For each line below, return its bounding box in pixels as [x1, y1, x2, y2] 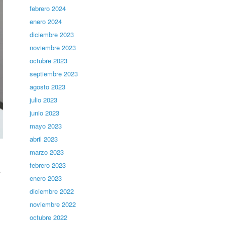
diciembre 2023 [30, 30, 74, 39]
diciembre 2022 [30, 186, 74, 196]
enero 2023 [30, 173, 62, 183]
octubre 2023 [30, 56, 68, 65]
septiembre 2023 [30, 69, 78, 78]
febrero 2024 [30, 4, 66, 13]
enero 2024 [30, 17, 62, 26]
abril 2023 [30, 134, 58, 144]
